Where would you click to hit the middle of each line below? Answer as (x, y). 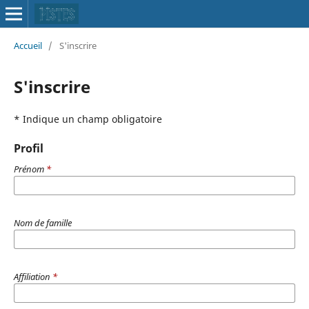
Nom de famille (42, 222)
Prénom (30, 169)
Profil (28, 148)
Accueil (28, 45)
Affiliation (33, 276)
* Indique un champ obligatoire (88, 119)
